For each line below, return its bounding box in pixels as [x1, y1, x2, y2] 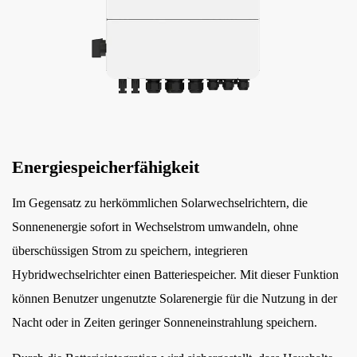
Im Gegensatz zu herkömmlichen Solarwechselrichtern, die [12, 196, 308, 210]
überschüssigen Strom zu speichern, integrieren [12, 244, 248, 257]
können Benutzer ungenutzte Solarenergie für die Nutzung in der [12, 292, 337, 305]
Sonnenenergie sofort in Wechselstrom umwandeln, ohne [12, 220, 298, 233]
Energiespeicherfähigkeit [12, 157, 199, 177]
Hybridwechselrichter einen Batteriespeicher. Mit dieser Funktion [12, 268, 339, 281]
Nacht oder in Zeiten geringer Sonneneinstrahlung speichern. [12, 316, 317, 329]
